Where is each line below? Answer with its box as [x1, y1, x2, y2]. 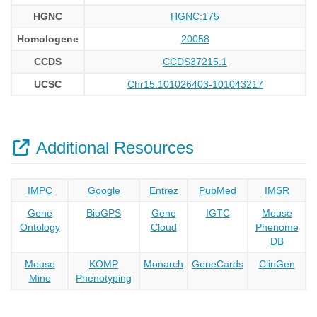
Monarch [144, 258, 183, 270]
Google [87, 185, 120, 196]
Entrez [149, 185, 178, 196]
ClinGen [258, 258, 295, 270]
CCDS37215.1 [163, 56, 227, 67]
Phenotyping [76, 272, 132, 284]
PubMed [199, 185, 236, 196]
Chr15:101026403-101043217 [127, 79, 263, 90]
